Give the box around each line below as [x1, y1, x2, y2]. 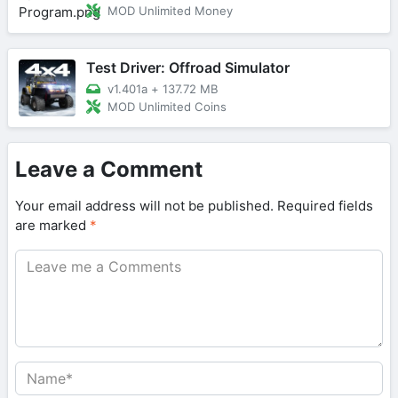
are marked [15, 216, 90, 234]
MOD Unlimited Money [107, 3, 233, 18]
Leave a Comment [15, 155, 203, 182]
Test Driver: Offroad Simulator [86, 58, 290, 76]
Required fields [277, 196, 373, 214]
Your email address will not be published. [15, 196, 274, 214]
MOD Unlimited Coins [107, 99, 227, 114]
